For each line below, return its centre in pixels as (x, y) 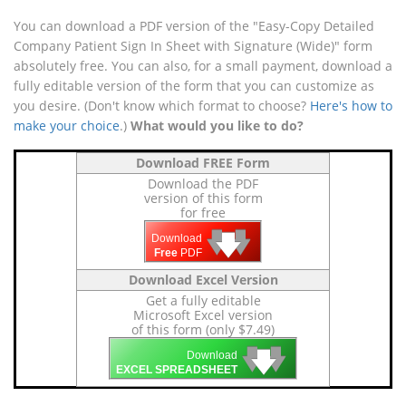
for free (203, 212)
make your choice (67, 125)
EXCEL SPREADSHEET (177, 370)
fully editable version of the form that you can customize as (194, 85)
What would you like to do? (217, 125)
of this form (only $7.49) (203, 329)
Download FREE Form (203, 162)
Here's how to (351, 105)
